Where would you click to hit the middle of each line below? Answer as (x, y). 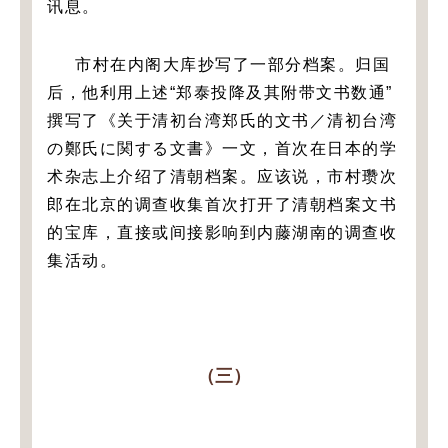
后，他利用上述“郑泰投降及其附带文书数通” (220, 92)
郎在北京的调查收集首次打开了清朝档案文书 (222, 204)
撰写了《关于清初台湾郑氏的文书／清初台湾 (222, 120)
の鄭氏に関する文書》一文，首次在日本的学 (222, 148)
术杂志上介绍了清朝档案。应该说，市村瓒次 (222, 176)
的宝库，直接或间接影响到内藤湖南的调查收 (222, 232)
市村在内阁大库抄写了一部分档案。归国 (232, 64)
